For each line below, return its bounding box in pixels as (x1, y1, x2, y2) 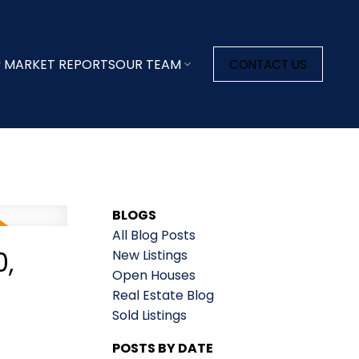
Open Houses (112, 265, 196, 284)
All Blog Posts (112, 225, 196, 244)
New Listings (112, 245, 188, 264)
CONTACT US (228, 55, 307, 73)
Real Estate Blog (112, 285, 215, 305)
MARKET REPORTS (3, 54, 115, 74)
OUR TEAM (115, 54, 181, 74)
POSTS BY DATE (112, 338, 214, 357)
